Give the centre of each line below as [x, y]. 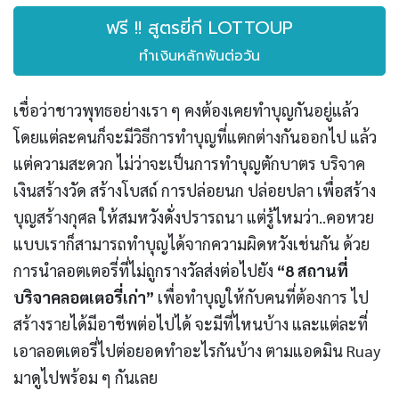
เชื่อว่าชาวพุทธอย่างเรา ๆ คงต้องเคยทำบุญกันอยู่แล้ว [186, 110]
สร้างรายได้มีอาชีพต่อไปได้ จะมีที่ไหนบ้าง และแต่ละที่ [191, 323]
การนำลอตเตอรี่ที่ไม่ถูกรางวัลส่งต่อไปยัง [143, 270]
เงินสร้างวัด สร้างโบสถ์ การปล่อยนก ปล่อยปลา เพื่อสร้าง [195, 190]
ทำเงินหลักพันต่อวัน [199, 56]
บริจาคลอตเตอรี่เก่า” [85, 297]
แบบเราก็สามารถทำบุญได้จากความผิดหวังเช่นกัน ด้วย [191, 243]
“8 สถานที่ [311, 270]
